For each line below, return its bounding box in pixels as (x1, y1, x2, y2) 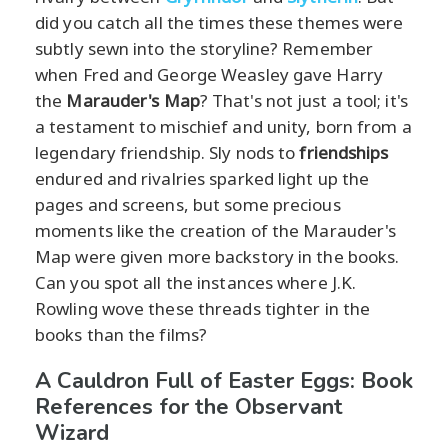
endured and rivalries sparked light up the (35, 166, 370, 190)
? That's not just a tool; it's (199, 88, 408, 112)
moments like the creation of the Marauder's (35, 218, 397, 242)
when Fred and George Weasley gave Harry (35, 62, 383, 86)
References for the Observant (35, 391, 343, 422)
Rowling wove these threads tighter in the (35, 296, 371, 320)
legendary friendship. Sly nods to (35, 140, 300, 164)
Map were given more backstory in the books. (35, 244, 400, 268)
